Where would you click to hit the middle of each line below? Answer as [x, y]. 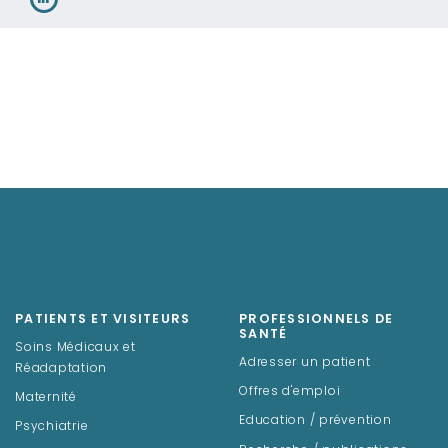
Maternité [46, 397]
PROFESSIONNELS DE [316, 319]
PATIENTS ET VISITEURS [103, 319]
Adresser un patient [305, 362]
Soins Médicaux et [75, 347]
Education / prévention [315, 421]
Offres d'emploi [290, 391]
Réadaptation [61, 368]
